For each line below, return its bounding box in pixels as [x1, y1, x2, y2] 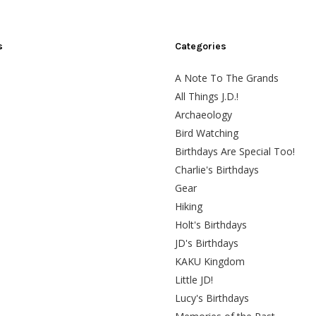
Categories [175, 40, 226, 53]
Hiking [175, 200, 202, 214]
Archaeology [175, 108, 232, 122]
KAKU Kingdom [175, 255, 245, 269]
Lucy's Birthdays [175, 291, 249, 305]
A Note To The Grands [175, 71, 279, 85]
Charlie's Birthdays [175, 163, 259, 177]
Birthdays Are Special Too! [175, 145, 295, 159]
